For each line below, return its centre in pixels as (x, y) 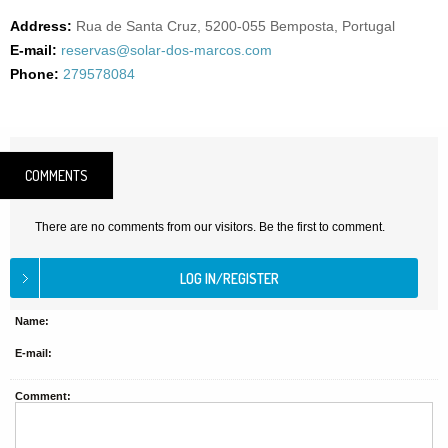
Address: (41, 26)
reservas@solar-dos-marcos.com (166, 50)
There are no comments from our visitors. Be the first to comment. (210, 227)
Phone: (34, 74)
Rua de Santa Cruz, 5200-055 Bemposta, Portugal (235, 26)
